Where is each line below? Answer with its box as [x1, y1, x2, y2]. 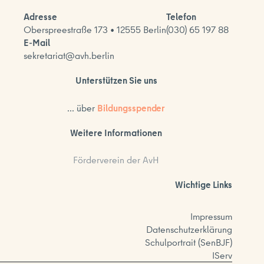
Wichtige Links [175, 178, 233, 192]
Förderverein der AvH [73, 153, 160, 167]
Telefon [166, 9, 196, 23]
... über [67, 101, 98, 114]
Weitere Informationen [70, 126, 163, 139]
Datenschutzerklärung [146, 223, 233, 236]
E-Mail [24, 35, 50, 49]
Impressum [190, 210, 233, 223]
